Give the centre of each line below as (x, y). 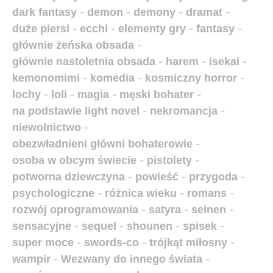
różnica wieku (141, 193)
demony (154, 12)
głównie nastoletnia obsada (84, 62)
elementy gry (152, 29)
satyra (165, 210)
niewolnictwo (47, 128)
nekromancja (184, 111)
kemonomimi (46, 78)
